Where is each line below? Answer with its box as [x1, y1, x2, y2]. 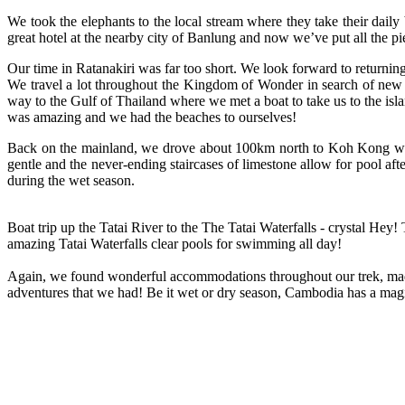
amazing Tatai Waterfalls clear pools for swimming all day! [7, 235, 342, 251]
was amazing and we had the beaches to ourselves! [7, 108, 297, 125]
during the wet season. [7, 172, 138, 188]
